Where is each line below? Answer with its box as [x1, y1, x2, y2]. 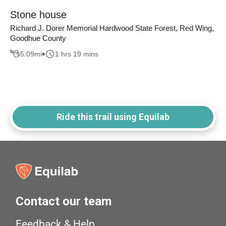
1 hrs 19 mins [55, 49, 98, 58]
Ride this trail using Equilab [56, 111, 169, 123]
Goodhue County [10, 34, 66, 43]
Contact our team [16, 194, 112, 209]
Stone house [10, 9, 67, 21]
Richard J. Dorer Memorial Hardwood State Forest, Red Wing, [10, 24, 214, 33]
